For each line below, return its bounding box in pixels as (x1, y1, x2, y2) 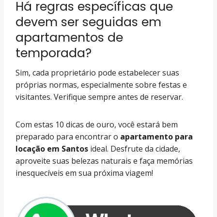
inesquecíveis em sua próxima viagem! (15, 168, 153, 178)
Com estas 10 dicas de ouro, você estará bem (15, 119, 178, 130)
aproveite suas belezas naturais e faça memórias (15, 155, 193, 166)
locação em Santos (15, 143, 88, 154)
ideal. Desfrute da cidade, (88, 143, 180, 154)
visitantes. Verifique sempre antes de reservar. (15, 92, 183, 102)
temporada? (15, 44, 92, 62)
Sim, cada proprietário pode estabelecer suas (15, 67, 179, 78)
